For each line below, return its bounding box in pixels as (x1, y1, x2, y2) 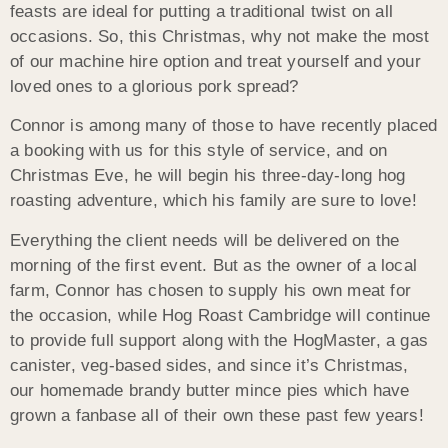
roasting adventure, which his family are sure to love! (10, 191, 417, 211)
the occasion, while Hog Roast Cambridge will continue (10, 305, 431, 325)
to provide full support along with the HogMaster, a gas (10, 330, 429, 350)
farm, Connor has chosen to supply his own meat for (10, 280, 412, 300)
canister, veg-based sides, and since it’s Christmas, (10, 355, 409, 375)
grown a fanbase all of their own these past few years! (10, 405, 424, 425)
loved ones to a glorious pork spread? (10, 76, 299, 96)
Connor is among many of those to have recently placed (10, 116, 438, 136)
